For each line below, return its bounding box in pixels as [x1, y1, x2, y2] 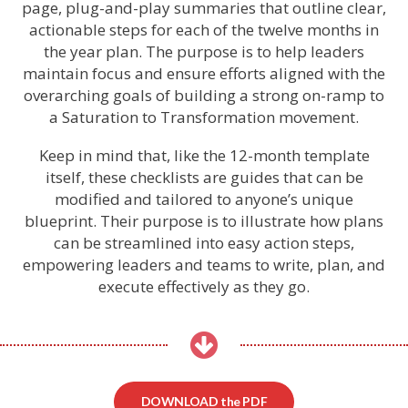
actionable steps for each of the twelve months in [29, 18, 379, 40]
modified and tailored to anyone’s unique [55, 188, 353, 209]
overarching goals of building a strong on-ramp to [24, 84, 384, 106]
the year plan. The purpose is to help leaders [44, 40, 364, 62]
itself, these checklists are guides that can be [45, 166, 363, 188]
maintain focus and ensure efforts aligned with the [23, 62, 385, 84]
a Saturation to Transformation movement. [49, 106, 359, 127]
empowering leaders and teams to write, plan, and [23, 253, 385, 275]
